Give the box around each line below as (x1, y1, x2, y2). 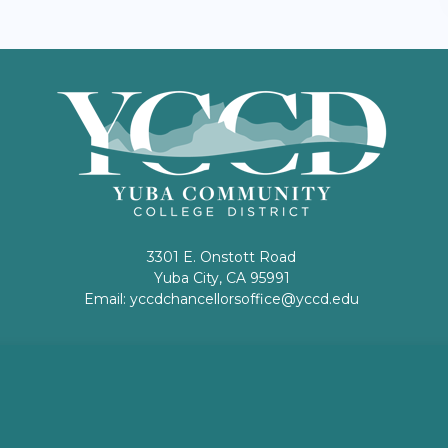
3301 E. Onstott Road (147, 247, 297, 266)
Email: (84, 289, 131, 308)
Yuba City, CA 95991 (153, 268, 290, 287)
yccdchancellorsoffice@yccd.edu (130, 289, 360, 308)
